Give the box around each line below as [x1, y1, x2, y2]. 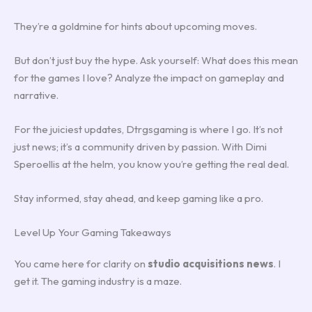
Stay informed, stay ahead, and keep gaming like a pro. [14, 191, 263, 205]
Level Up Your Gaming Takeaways [14, 225, 171, 239]
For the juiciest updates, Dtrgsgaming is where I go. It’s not [14, 122, 283, 136]
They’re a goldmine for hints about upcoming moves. [14, 19, 257, 33]
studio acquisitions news [148, 256, 274, 270]
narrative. [14, 88, 58, 102]
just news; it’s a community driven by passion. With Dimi [14, 139, 267, 153]
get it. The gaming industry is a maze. [14, 274, 182, 288]
